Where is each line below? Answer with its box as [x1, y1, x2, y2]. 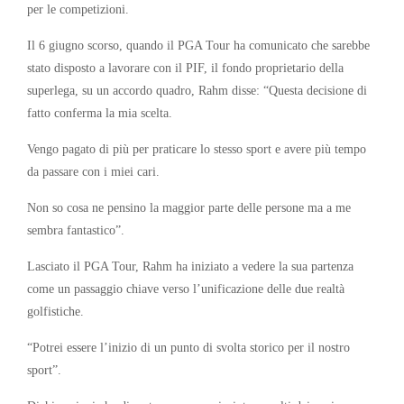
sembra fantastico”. [27, 222, 124, 237]
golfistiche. [27, 303, 84, 318]
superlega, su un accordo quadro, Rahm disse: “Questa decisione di [27, 82, 367, 97]
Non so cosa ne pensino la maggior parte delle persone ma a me [27, 199, 351, 215]
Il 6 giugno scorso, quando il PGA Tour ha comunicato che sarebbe [27, 37, 370, 52]
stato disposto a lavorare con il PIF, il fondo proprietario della [27, 60, 344, 75]
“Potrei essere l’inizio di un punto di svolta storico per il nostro [27, 339, 350, 354]
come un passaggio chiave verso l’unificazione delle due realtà [27, 280, 344, 296]
